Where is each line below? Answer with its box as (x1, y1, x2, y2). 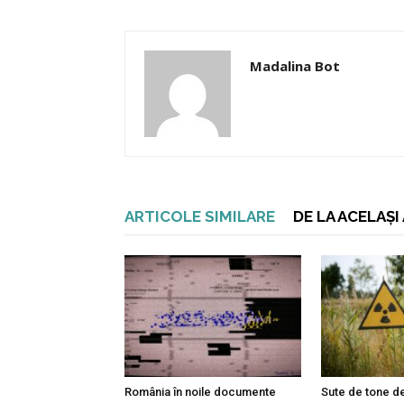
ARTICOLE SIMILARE (124, 207, 275, 225)
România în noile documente (124, 384, 276, 399)
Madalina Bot (250, 57, 340, 75)
